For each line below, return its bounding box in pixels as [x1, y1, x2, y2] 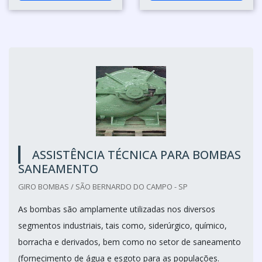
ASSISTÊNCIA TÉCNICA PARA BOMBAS [32, 146, 241, 163]
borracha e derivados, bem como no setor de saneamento [18, 236, 241, 247]
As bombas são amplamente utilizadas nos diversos [18, 203, 215, 215]
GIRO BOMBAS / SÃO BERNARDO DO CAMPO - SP [18, 181, 188, 192]
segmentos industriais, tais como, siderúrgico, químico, [18, 219, 227, 231]
